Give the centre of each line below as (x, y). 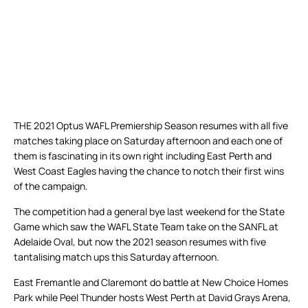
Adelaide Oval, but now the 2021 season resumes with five (140, 242)
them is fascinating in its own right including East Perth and (143, 156)
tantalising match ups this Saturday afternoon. (117, 257)
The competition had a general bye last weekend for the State (149, 212)
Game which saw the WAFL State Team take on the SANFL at (146, 227)
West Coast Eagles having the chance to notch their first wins (149, 171)
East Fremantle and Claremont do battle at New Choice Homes (151, 283)
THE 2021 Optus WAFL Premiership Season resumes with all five (151, 126)
